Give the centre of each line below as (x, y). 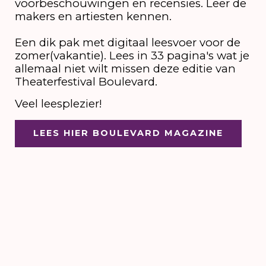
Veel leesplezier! (60, 104)
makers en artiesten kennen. (93, 16)
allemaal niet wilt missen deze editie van (125, 68)
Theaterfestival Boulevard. (87, 81)
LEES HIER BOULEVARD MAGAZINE (128, 133)
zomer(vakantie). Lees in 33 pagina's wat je (132, 55)
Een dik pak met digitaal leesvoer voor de (127, 42)
